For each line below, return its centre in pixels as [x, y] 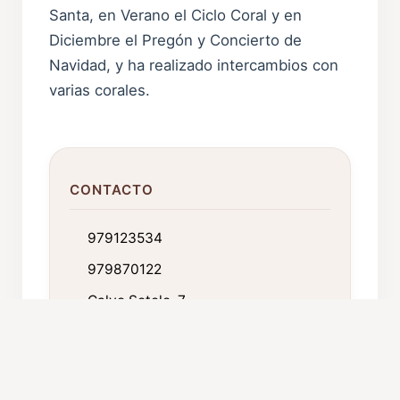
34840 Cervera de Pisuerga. [181, 321]
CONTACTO [112, 189]
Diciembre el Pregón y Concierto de [176, 40]
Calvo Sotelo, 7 [137, 300]
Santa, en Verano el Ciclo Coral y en [176, 15]
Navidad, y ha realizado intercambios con [194, 65]
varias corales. [100, 90]
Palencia [116, 341]
